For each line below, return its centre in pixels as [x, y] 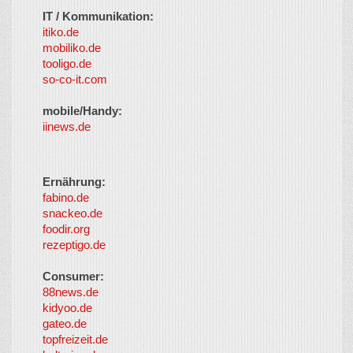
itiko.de [61, 32]
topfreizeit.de [75, 339]
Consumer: [73, 276]
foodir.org [66, 229]
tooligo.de [67, 63]
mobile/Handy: [82, 111]
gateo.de [65, 323]
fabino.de [66, 197]
